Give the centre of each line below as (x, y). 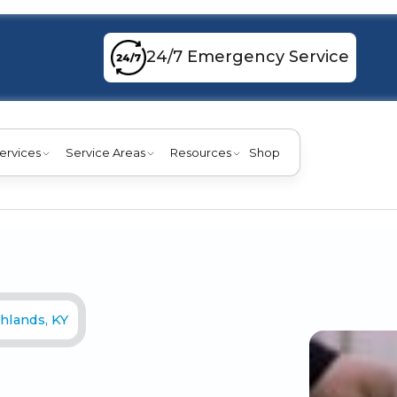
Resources (200, 152)
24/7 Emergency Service (247, 57)
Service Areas (105, 152)
